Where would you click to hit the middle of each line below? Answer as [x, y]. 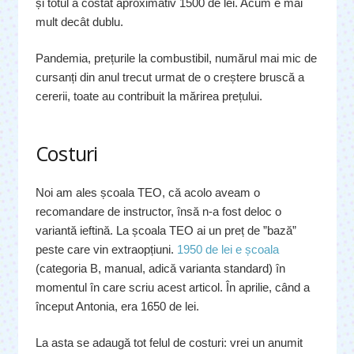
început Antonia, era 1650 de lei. [117, 306]
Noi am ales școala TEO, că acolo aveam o [148, 192]
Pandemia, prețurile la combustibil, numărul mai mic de [176, 58]
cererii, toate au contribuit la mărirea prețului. [149, 96]
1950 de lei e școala [228, 249]
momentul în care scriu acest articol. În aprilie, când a [173, 287]
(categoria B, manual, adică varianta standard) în [160, 268]
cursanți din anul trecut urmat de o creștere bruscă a [170, 77]
